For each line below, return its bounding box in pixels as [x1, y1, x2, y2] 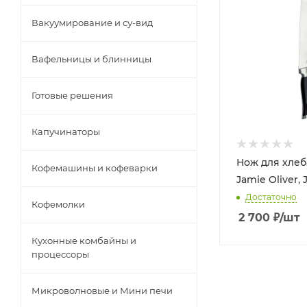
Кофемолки [32, 199, 85, 210]
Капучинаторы [32, 126, 100, 137]
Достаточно [245, 192, 297, 203]
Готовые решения [32, 90, 113, 101]
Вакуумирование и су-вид [32, 17, 153, 28]
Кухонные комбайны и [32, 235, 136, 246]
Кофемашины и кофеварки [32, 162, 158, 173]
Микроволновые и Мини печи [32, 285, 173, 296]
